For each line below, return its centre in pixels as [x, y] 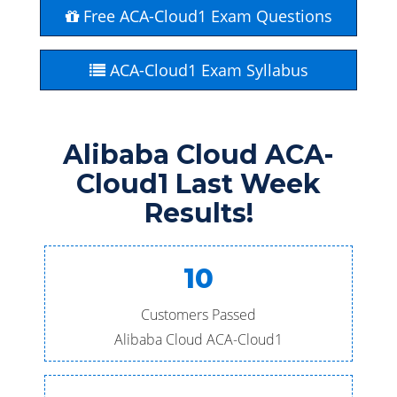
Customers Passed [198, 315]
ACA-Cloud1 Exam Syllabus [206, 70]
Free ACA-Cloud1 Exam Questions [205, 16]
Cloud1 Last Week [198, 184]
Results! [198, 213]
